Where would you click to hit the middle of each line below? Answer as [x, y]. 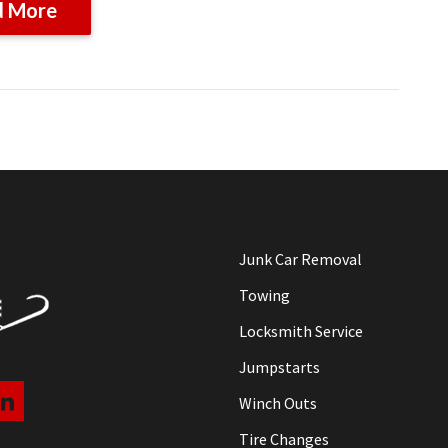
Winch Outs [278, 403]
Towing [264, 295]
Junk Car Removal [300, 259]
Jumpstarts [279, 367]
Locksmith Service [301, 331]
